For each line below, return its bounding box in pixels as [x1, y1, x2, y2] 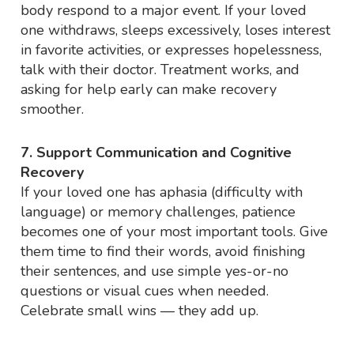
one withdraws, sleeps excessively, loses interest [21, 21, 331, 40]
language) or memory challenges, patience [21, 202, 296, 222]
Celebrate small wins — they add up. [21, 301, 259, 321]
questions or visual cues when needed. [21, 281, 269, 301]
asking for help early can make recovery [21, 80, 277, 100]
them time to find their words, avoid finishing [21, 242, 307, 262]
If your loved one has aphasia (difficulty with [21, 183, 303, 202]
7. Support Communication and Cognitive [21, 143, 292, 163]
